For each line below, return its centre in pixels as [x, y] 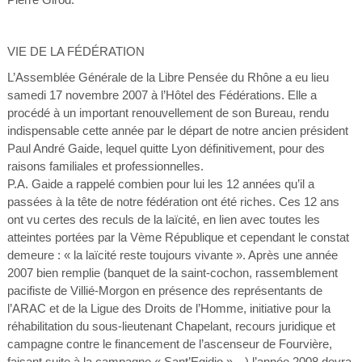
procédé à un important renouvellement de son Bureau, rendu [168, 113]
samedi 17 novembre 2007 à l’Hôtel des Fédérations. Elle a [162, 95]
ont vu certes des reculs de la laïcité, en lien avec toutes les [163, 219]
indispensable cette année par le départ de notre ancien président [177, 130]
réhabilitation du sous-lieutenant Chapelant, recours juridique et [171, 326]
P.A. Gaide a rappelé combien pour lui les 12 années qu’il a [160, 184]
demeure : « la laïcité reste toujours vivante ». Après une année [172, 255]
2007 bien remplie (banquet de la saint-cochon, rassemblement [172, 273]
